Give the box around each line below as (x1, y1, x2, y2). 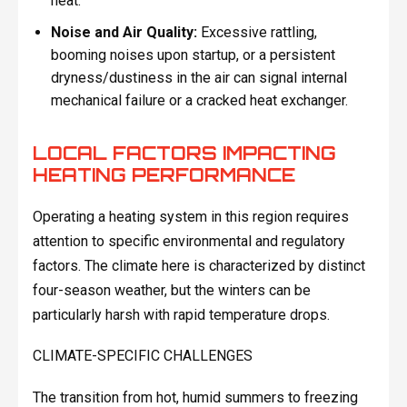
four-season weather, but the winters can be (32, 281, 311, 299)
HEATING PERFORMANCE (32, 163, 295, 186)
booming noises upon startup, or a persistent (50, 45, 335, 64)
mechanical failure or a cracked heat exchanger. (50, 91, 348, 109)
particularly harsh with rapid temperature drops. (32, 305, 330, 323)
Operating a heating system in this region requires (32, 207, 349, 225)
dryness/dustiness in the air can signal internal (50, 68, 347, 86)
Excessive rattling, (196, 23, 317, 41)
